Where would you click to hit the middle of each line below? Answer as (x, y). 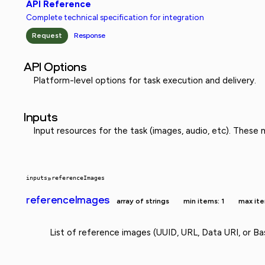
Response (90, 35)
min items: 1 (204, 201)
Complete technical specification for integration (115, 17)
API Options (55, 67)
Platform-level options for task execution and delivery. (145, 80)
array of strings (143, 201)
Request (47, 35)
